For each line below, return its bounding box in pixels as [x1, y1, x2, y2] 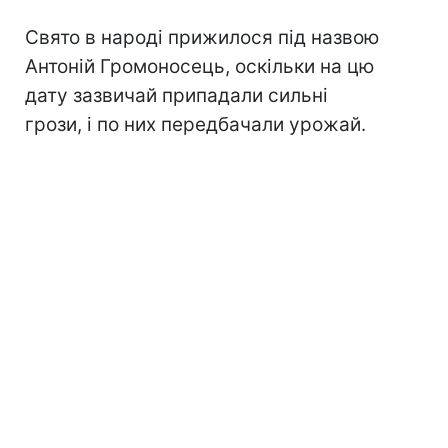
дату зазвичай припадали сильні [25, 84, 328, 108]
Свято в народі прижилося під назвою [25, 26, 379, 50]
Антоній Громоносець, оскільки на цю [25, 55, 374, 79]
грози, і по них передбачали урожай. [25, 113, 366, 137]
